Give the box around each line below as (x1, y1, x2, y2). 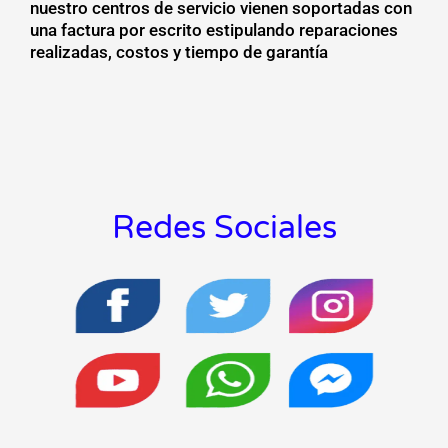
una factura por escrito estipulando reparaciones (30, 19, 398, 40)
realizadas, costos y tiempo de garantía (30, 41, 332, 62)
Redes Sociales (111, 209, 337, 248)
